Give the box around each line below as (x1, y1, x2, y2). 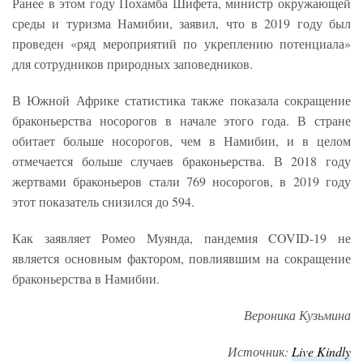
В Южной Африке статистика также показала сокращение (12, 91, 351, 109)
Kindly (317, 342, 351, 360)
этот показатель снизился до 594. (12, 192, 194, 210)
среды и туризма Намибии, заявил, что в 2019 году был (12, 14, 351, 32)
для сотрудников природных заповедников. (12, 54, 253, 72)
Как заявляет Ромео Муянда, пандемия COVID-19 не (12, 228, 351, 246)
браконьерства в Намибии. (12, 269, 160, 287)
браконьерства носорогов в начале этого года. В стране (12, 111, 351, 129)
